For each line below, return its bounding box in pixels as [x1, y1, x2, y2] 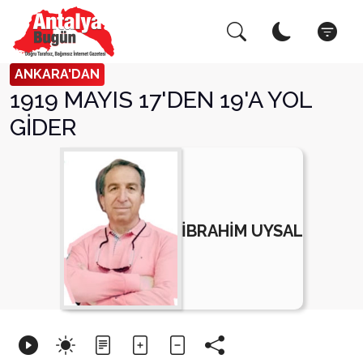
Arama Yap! [20, 24, 122, 46]
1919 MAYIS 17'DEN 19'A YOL [10, 86, 312, 113]
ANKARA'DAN [15, 66, 100, 82]
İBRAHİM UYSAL [181, 220, 303, 241]
